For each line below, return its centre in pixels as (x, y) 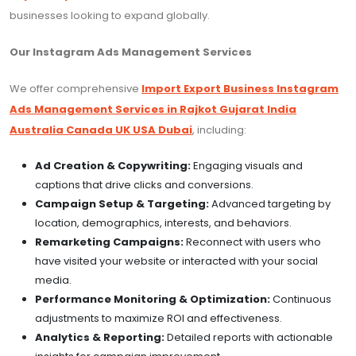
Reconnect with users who (252, 242)
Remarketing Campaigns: (109, 242)
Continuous (301, 300)
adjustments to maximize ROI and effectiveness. (159, 319)
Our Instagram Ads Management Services (131, 52)
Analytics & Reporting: (100, 338)
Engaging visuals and (247, 166)
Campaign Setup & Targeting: (122, 204)
